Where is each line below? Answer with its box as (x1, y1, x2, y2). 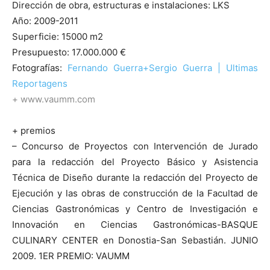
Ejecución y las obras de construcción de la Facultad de (12, 187, 258, 199)
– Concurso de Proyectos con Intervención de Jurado (12, 140, 258, 152)
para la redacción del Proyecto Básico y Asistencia (12, 155, 258, 168)
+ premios (12, 124, 55, 136)
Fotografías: (12, 61, 67, 74)
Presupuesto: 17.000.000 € (12, 46, 126, 58)
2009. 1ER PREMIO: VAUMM (12, 250, 130, 262)
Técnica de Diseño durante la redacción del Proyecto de (12, 171, 258, 183)
